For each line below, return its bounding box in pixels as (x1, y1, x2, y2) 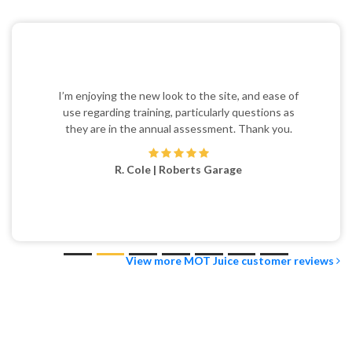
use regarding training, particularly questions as (60, 80, 292, 93)
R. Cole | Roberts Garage (112, 137, 240, 151)
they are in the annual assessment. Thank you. (62, 97, 290, 110)
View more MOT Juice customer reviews (126, 204, 336, 218)
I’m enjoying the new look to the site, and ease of (56, 64, 296, 77)
